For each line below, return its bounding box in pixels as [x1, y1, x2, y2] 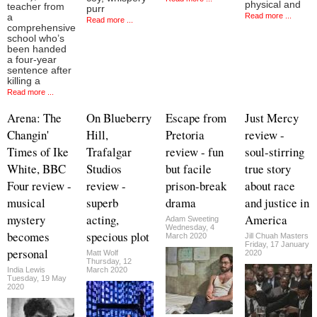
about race [245, 177, 295, 194]
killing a [7, 75, 40, 86]
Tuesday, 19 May [7, 273, 67, 282]
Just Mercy [245, 109, 299, 126]
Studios [86, 160, 122, 177]
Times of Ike [7, 143, 69, 160]
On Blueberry [86, 109, 151, 126]
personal [7, 245, 48, 262]
